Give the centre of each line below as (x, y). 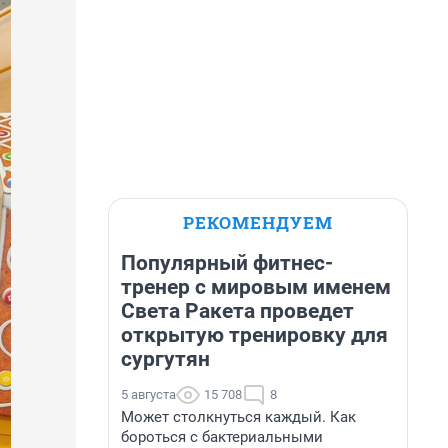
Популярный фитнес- (227, 263)
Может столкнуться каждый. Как (238, 417)
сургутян (165, 359)
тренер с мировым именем (256, 287)
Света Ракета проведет (237, 311)
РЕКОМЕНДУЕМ (258, 222)
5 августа (148, 394)
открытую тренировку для (254, 335)
